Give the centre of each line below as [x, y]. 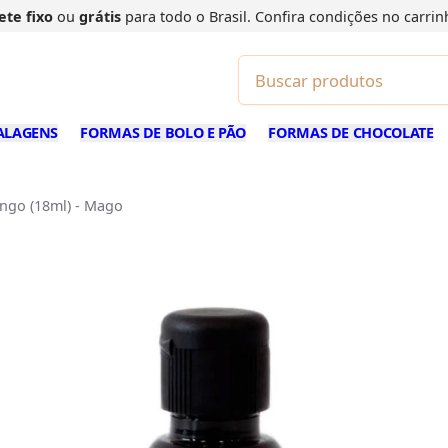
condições [345, 17]
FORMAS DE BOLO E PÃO [163, 133]
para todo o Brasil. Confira [214, 17]
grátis [99, 17]
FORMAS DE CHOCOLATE [351, 133]
